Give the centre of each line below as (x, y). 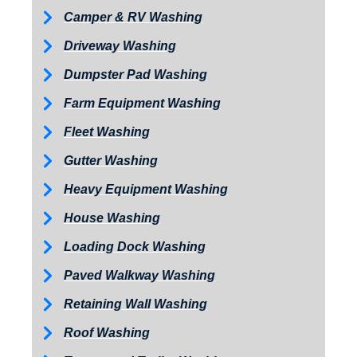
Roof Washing (107, 332)
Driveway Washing (120, 45)
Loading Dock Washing (135, 246)
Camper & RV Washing (133, 17)
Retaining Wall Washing (135, 304)
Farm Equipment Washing (142, 103)
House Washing (112, 218)
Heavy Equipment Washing (146, 189)
